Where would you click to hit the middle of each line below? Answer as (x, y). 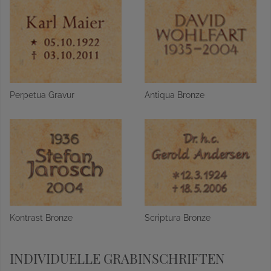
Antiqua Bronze (175, 95)
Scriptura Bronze (178, 218)
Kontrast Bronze (41, 218)
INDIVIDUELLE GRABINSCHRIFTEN (117, 258)
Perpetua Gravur (42, 95)
